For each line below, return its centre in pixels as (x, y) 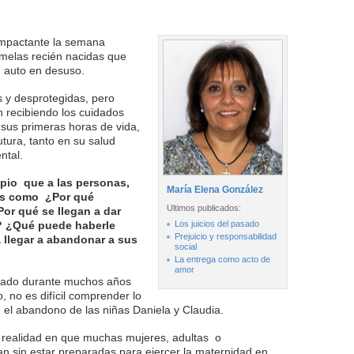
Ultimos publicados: (204, 208)
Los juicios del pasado (217, 224)
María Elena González (215, 190)
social (186, 247)
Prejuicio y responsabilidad (226, 236)
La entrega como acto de (222, 259)
